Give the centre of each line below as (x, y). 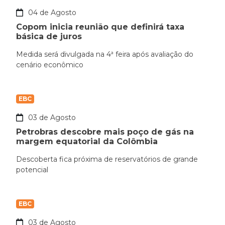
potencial (32, 170)
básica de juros (49, 37)
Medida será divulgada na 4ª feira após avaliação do (105, 54)
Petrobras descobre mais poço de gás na (105, 132)
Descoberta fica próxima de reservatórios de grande (107, 159)
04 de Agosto (52, 13)
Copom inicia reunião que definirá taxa (100, 27)
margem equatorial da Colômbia (87, 142)
